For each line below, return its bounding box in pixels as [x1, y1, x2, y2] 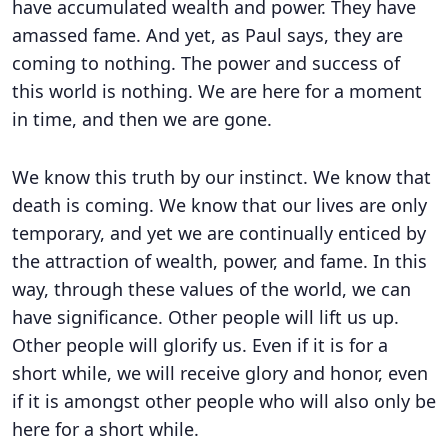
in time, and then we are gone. [12, 107, 272, 131]
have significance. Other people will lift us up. [12, 305, 399, 329]
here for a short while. [12, 417, 199, 441]
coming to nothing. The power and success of [12, 51, 400, 75]
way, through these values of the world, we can [12, 277, 411, 301]
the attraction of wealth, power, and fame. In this [12, 249, 427, 273]
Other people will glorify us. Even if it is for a [12, 333, 388, 357]
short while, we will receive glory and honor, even [12, 361, 428, 385]
